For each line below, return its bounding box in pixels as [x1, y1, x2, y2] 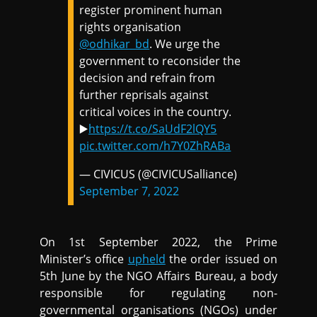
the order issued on [165, 251, 277, 267]
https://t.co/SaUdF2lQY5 [88, 121, 217, 137]
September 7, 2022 [79, 183, 180, 200]
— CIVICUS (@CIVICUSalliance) [79, 166, 238, 183]
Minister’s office [40, 251, 128, 267]
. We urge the [149, 36, 221, 52]
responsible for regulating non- [40, 285, 277, 301]
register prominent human [79, 2, 223, 18]
